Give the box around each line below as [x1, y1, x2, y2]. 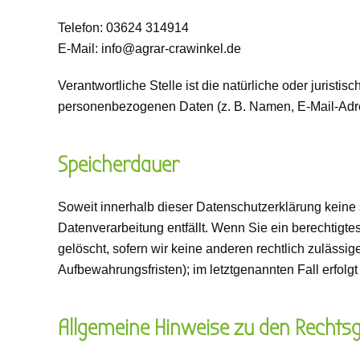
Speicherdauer [58, 152, 179, 178]
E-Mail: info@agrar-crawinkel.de [58, 42, 241, 55]
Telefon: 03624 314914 [58, 21, 189, 35]
